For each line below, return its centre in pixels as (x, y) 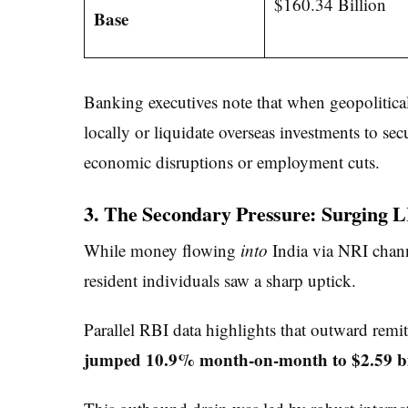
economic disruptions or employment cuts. (232, 161)
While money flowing (162, 250)
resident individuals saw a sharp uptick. (220, 280)
